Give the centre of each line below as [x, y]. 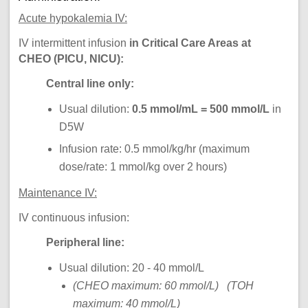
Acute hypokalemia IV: [73, 18]
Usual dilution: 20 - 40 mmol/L [132, 268]
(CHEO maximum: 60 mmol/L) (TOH [163, 286]
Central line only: [90, 83]
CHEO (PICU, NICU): [71, 58]
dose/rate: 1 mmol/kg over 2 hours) [143, 167]
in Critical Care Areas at [190, 43]
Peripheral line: [85, 243]
